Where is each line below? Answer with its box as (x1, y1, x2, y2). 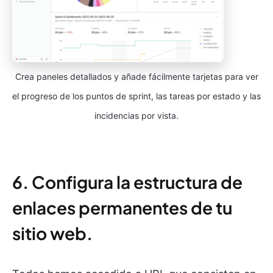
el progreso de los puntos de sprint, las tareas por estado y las (12, 91, 261, 102)
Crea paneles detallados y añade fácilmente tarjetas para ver (15, 71, 258, 82)
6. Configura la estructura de (12, 171, 243, 193)
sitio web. (12, 222, 93, 244)
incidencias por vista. (94, 110, 179, 121)
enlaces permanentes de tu (12, 197, 232, 219)
